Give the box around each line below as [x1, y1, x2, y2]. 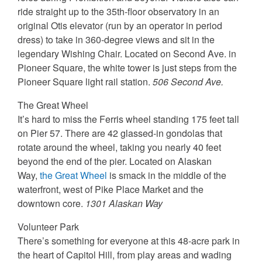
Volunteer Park [18, 220, 79, 234]
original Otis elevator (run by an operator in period [18, 19, 222, 33]
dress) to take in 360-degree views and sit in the [18, 33, 215, 47]
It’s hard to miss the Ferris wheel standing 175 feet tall [18, 112, 239, 126]
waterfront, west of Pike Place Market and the [18, 182, 204, 196]
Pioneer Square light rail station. [18, 75, 153, 89]
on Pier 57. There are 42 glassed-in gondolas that [18, 126, 222, 140]
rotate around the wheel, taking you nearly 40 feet [18, 140, 221, 154]
